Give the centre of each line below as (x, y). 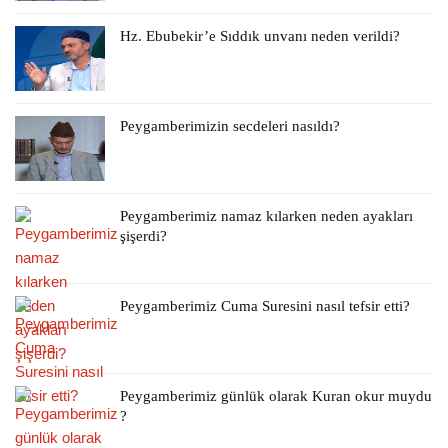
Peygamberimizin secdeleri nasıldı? (230, 125)
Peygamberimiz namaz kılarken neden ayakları (266, 215)
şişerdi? (143, 235)
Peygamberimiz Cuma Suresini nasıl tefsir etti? (265, 305)
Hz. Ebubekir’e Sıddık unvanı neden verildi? (260, 35)
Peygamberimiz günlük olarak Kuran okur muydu (276, 395)
